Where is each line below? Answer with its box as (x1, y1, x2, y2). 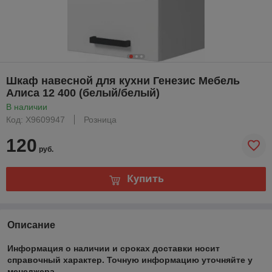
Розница (84, 114, 117, 124)
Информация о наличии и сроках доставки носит (7, 243, 220, 253)
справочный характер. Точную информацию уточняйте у (7, 254, 253, 265)
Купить (126, 172, 164, 186)
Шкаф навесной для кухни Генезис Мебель (6, 74, 240, 87)
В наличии (6, 101, 47, 112)
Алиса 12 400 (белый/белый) (6, 86, 160, 99)
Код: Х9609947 (6, 114, 65, 124)
